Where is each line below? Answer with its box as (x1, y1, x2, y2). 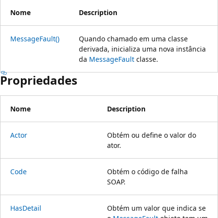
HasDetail (10, 203, 41, 213)
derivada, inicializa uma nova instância (79, 44, 206, 54)
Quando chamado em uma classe (79, 34, 188, 43)
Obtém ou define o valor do (107, 130, 196, 140)
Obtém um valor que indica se (107, 203, 206, 213)
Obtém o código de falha (107, 166, 188, 176)
